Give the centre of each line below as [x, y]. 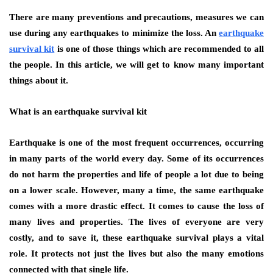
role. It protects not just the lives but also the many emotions [136, 253]
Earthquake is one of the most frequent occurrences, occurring [136, 143]
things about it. [39, 80]
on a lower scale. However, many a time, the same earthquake [136, 190]
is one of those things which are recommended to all [159, 49]
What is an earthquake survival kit [78, 112]
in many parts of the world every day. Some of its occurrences [136, 158]
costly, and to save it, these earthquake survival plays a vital [136, 238]
